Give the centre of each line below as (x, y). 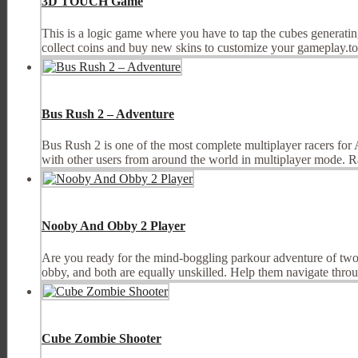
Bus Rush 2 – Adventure (108, 113)
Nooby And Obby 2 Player (113, 226)
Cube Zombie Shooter (101, 338)
